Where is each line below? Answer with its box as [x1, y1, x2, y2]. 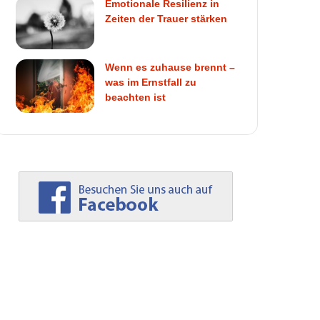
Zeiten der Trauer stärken [105, 13, 228, 24]
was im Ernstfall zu [105, 76, 197, 88]
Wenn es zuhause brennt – [105, 61, 236, 73]
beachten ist [105, 91, 166, 103]
